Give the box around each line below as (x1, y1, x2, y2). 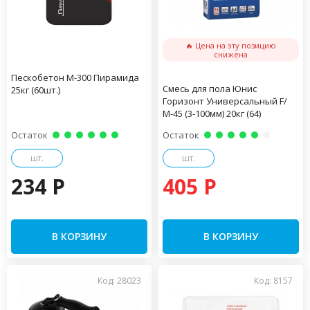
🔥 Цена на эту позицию (185, 39, 276, 51)
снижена (214, 48, 248, 60)
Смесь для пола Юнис (163, 82, 257, 95)
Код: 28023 (98, 274, 141, 286)
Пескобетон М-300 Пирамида (11, 71, 139, 84)
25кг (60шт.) (11, 83, 60, 96)
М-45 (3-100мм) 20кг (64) (163, 107, 261, 120)
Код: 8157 (254, 274, 293, 286)
